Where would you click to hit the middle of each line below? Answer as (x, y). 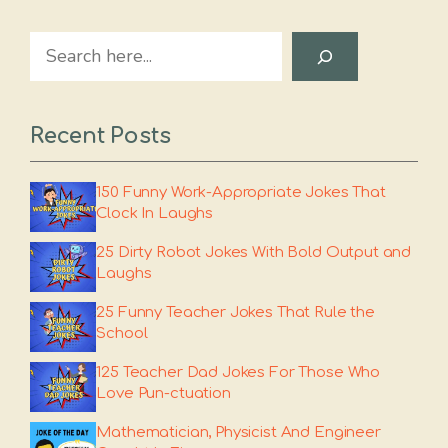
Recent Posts (100, 136)
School (122, 333)
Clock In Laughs (155, 213)
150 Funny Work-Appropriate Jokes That (241, 192)
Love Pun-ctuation (163, 393)
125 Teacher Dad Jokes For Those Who (238, 372)
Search (56, 45)
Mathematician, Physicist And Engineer (238, 432)
